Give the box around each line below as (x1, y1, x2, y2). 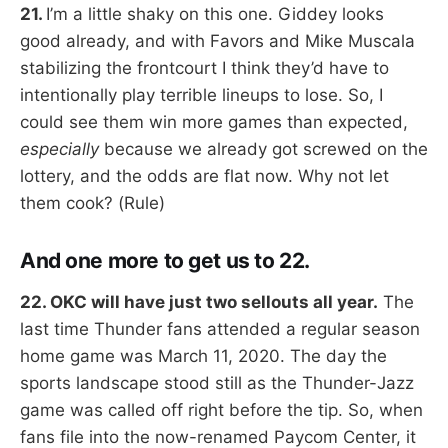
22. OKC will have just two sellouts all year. (20, 291, 378, 312)
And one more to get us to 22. (20, 247, 310, 273)
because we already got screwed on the (99, 138, 428, 159)
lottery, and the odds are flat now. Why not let (20, 165, 389, 186)
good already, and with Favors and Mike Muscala (20, 30, 415, 51)
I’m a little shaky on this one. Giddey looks (46, 3, 384, 24)
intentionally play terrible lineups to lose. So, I (20, 84, 383, 105)
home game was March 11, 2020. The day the (20, 345, 387, 366)
